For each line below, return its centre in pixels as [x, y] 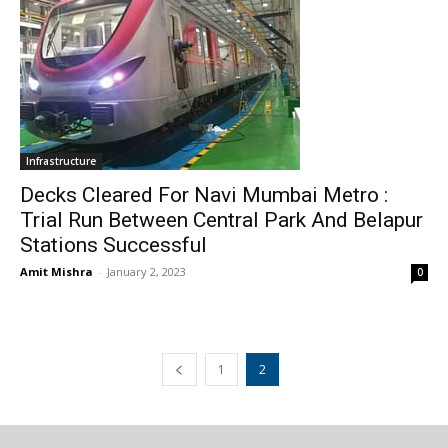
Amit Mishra [56, 271]
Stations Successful [113, 245]
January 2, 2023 [146, 271]
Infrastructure [61, 161]
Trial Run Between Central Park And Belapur [221, 220]
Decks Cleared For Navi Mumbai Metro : [204, 195]
